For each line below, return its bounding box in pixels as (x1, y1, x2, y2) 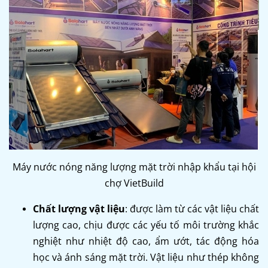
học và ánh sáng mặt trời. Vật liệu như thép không (33, 251, 259, 264)
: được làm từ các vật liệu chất (125, 202, 259, 216)
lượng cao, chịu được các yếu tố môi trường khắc (33, 218, 259, 232)
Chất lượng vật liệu (33, 202, 125, 216)
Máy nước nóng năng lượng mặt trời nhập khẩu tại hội (12, 160, 256, 174)
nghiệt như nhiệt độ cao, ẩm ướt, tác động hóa (33, 234, 259, 248)
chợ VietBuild (104, 176, 164, 190)
